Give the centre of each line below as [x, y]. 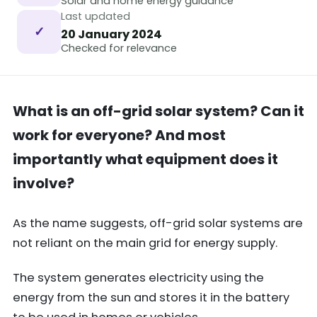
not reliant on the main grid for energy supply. [145, 243]
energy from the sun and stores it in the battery [151, 298]
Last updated [96, 16]
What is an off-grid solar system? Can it [158, 111]
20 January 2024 [111, 34]
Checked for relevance [119, 48]
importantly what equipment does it [145, 159]
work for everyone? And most [119, 135]
